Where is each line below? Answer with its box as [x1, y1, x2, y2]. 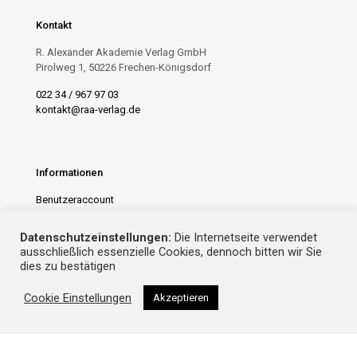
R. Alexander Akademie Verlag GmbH [36, 46, 206, 58]
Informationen [36, 167, 103, 178]
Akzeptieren [153, 292, 209, 304]
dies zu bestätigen [20, 259, 116, 273]
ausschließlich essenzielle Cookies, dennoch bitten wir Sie [20, 245, 322, 259]
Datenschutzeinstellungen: [20, 230, 171, 245]
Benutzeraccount [36, 194, 114, 206]
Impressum [36, 239, 88, 251]
